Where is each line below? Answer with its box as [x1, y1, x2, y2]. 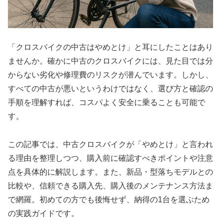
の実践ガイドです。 [8, 209, 79, 218]
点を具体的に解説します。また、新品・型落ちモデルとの [8, 168, 213, 177]
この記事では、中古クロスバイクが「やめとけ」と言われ [8, 140, 213, 149]
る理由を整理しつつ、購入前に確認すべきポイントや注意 [8, 154, 213, 163]
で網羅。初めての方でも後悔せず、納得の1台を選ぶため [8, 195, 210, 204]
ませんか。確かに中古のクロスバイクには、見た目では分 [8, 57, 213, 66]
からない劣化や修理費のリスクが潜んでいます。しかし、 [8, 71, 213, 79]
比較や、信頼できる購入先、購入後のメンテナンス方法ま [8, 182, 213, 190]
